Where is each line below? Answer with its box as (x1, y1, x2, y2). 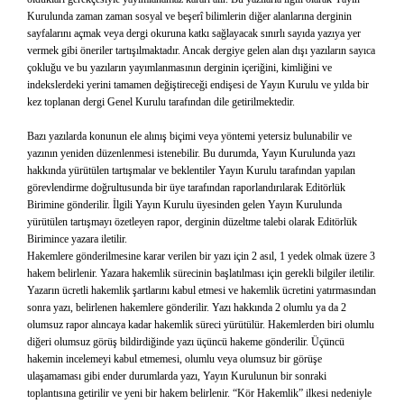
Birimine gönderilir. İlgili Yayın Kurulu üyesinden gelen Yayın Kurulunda (27, 198, 342, 211)
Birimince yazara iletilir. (27, 233, 127, 245)
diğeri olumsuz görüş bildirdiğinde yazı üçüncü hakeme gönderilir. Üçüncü (27, 335, 344, 348)
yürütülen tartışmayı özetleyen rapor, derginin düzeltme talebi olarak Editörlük (27, 216, 357, 228)
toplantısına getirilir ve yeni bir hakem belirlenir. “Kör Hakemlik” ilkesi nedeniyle (27, 387, 372, 399)
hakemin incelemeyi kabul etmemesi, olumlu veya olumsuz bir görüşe (27, 353, 322, 365)
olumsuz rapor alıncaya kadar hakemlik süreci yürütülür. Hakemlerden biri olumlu (27, 318, 374, 331)
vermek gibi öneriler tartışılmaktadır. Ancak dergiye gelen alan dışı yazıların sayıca (27, 44, 375, 57)
